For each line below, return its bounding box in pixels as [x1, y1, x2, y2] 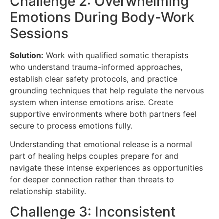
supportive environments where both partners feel [10, 109, 197, 119]
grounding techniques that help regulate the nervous [10, 85, 204, 95]
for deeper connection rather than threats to [10, 174, 174, 184]
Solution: [10, 50, 44, 60]
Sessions [10, 24, 68, 42]
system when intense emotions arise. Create [10, 97, 173, 107]
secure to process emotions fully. [10, 120, 132, 131]
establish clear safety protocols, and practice [10, 73, 177, 84]
